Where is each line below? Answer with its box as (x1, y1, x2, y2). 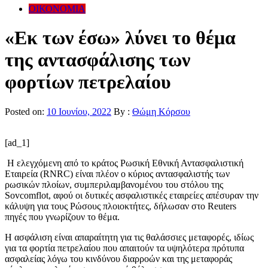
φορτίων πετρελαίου (5, 71, 171, 93)
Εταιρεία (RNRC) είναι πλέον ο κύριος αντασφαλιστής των (5, 168, 230, 179)
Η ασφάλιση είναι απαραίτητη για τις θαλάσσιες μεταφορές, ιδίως (5, 232, 254, 242)
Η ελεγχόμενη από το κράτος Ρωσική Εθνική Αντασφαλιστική (5, 157, 243, 168)
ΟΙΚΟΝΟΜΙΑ (29, 4, 86, 14)
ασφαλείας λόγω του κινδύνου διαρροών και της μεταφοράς (5, 253, 232, 264)
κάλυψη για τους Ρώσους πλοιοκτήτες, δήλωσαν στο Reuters (5, 200, 236, 211)
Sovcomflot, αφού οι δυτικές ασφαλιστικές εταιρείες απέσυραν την (5, 190, 258, 200)
